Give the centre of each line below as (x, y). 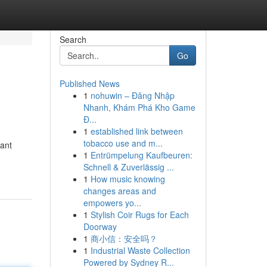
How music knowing (128, 179)
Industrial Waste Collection (140, 250)
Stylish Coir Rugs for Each (139, 215)
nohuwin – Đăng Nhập (132, 95)
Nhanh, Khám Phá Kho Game (139, 107)
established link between (136, 131)
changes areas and (119, 191)
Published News (89, 83)
